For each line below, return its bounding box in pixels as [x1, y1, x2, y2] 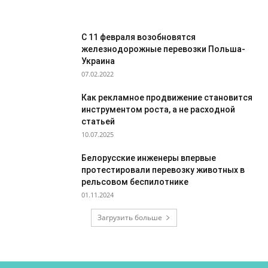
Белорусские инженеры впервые [81, 153, 216, 163]
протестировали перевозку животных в [81, 165, 245, 175]
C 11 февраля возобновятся [81, 32, 196, 42]
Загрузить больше [98, 212, 162, 223]
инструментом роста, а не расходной [81, 105, 235, 114]
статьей [81, 117, 115, 126]
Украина [81, 56, 115, 66]
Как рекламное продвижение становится [81, 93, 252, 102]
